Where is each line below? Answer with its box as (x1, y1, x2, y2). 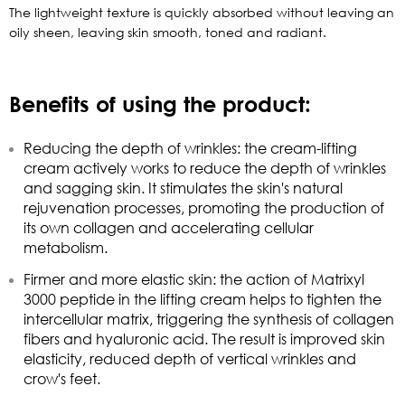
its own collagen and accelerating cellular (24, 218, 314, 237)
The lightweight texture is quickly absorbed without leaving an (9, 4, 394, 20)
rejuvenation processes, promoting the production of (24, 198, 384, 217)
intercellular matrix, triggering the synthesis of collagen (24, 309, 394, 328)
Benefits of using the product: (9, 89, 311, 117)
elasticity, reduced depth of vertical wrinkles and (24, 349, 356, 368)
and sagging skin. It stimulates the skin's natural (24, 178, 343, 197)
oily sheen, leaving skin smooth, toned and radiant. (9, 24, 326, 40)
